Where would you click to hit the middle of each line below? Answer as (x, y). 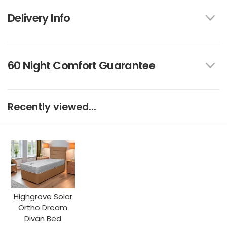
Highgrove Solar (43, 197)
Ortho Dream (43, 208)
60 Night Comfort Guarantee (82, 65)
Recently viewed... (52, 107)
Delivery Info (39, 18)
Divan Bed (43, 219)
